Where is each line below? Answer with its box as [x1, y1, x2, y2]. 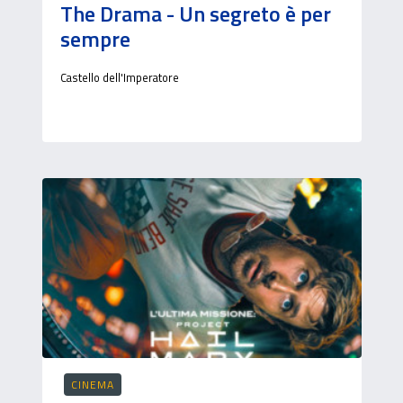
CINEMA [70, 376, 114, 393]
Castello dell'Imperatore [59, 68, 179, 86]
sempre [59, 22, 130, 55]
